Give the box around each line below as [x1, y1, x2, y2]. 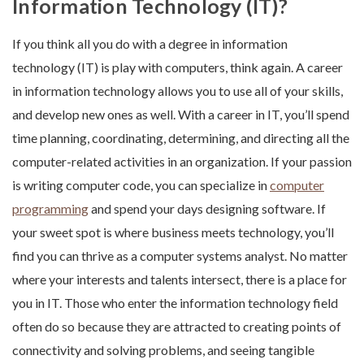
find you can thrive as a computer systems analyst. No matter [12, 248, 348, 264]
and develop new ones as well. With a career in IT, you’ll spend [12, 106, 349, 123]
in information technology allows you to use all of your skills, [12, 83, 343, 99]
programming [12, 201, 89, 217]
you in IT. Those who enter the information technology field [12, 295, 338, 311]
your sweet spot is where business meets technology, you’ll [12, 224, 334, 240]
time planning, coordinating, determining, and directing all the [12, 130, 349, 146]
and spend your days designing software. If [89, 201, 326, 217]
